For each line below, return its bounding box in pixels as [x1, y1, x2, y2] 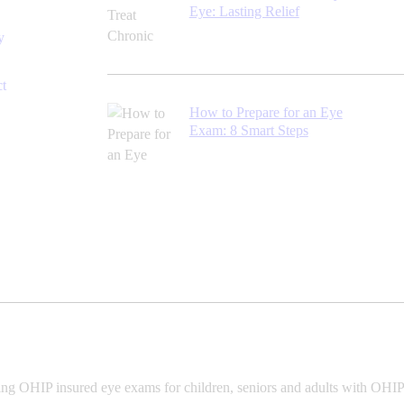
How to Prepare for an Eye [188, 105, 343, 121]
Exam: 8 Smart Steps [188, 123, 308, 139]
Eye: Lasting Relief [188, 3, 299, 19]
